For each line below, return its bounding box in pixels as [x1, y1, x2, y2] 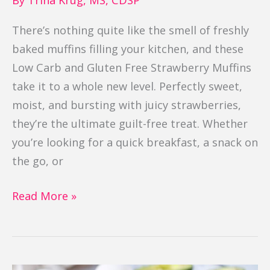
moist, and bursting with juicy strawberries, [12, 97, 241, 112]
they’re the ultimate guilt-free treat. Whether [12, 116, 248, 131]
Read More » [12, 188, 77, 203]
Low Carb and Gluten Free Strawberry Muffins [12, 60, 251, 75]
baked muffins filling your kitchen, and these [12, 41, 243, 56]
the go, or [12, 153, 63, 168]
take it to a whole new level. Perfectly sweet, [12, 78, 242, 93]
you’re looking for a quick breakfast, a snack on [12, 134, 258, 149]
